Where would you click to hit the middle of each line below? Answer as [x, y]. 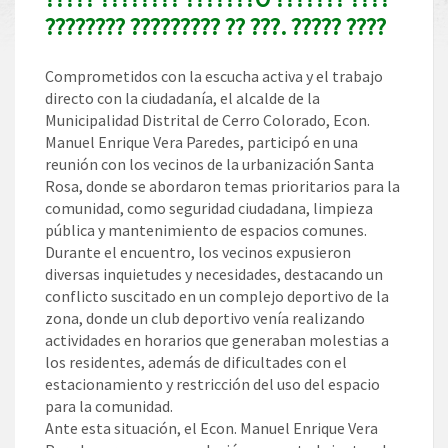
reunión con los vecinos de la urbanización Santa [209, 164]
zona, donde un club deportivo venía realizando [205, 318]
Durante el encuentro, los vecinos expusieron [198, 252]
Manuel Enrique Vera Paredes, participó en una [201, 142]
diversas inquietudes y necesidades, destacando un [214, 274]
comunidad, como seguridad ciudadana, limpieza [209, 208]
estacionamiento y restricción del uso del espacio [212, 384]
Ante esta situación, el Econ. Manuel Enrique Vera [211, 428]
